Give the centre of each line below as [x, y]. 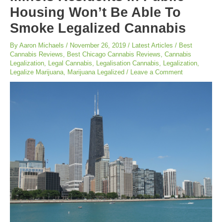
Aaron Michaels [43, 46]
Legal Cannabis [70, 63]
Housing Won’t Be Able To [95, 12]
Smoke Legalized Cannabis [98, 28]
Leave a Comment [157, 72]
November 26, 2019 [99, 46]
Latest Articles [152, 46]
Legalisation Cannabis [128, 63]
